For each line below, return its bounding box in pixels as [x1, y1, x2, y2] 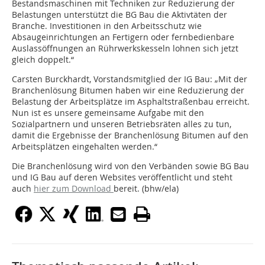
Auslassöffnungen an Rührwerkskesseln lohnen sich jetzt [12, 43, 238, 54]
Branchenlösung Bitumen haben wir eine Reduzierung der [12, 85, 244, 96]
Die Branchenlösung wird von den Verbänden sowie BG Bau [12, 160, 249, 172]
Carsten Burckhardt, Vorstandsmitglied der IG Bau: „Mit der [12, 73, 247, 85]
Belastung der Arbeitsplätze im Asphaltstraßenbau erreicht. [12, 96, 250, 108]
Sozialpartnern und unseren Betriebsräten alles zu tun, [12, 118, 231, 130]
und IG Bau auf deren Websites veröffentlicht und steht [12, 172, 232, 183]
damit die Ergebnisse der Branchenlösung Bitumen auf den [12, 130, 248, 141]
